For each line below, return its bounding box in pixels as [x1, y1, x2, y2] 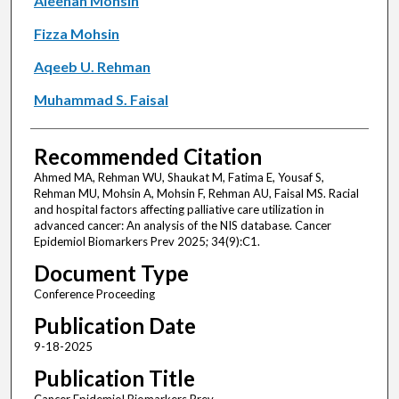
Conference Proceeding [33, 287, 155, 302]
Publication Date [33, 313, 196, 339]
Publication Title [33, 365, 195, 392]
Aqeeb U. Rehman [33, 58, 151, 76]
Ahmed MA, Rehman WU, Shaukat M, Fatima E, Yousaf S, [33, 170, 324, 185]
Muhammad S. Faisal [33, 91, 168, 109]
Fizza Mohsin [33, 25, 119, 43]
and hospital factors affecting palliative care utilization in [33, 202, 324, 217]
